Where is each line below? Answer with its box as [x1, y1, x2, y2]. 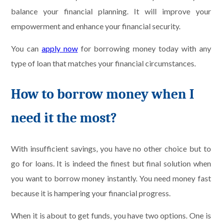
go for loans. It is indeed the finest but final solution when [11, 159, 211, 168]
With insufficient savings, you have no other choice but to [11, 144, 211, 154]
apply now [42, 43, 78, 53]
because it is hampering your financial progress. [11, 188, 171, 198]
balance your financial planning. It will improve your [11, 6, 211, 16]
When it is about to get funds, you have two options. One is [11, 211, 211, 221]
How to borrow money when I [11, 86, 195, 103]
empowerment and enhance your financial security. [11, 21, 181, 31]
